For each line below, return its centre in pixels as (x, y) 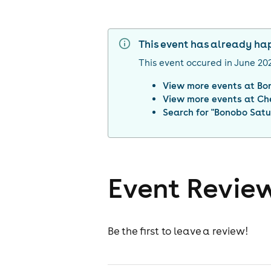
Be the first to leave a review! (178, 231)
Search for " (189, 113)
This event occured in (186, 63)
